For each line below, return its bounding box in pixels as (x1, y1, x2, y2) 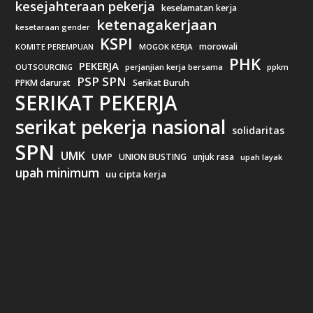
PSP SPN (77, 73, 127, 89)
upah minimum (15, 164, 100, 181)
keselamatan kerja (161, 1, 238, 14)
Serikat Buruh (133, 76, 190, 89)
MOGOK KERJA (139, 41, 194, 52)
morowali (199, 40, 238, 52)
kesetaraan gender (15, 21, 91, 32)
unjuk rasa (193, 150, 235, 162)
